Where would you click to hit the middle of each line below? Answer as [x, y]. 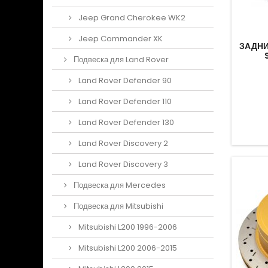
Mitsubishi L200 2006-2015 [127, 248]
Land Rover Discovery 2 [122, 143]
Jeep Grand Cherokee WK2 [131, 18]
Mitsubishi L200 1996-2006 [127, 227]
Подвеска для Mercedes [119, 185]
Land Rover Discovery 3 [122, 164]
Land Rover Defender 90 [124, 80]
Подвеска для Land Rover [120, 60]
